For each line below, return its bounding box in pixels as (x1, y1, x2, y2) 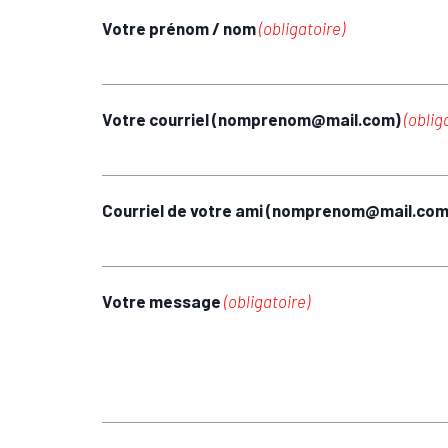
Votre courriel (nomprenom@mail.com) (101, 108, 404, 129)
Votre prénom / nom (101, 17, 259, 38)
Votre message (101, 290, 224, 311)
